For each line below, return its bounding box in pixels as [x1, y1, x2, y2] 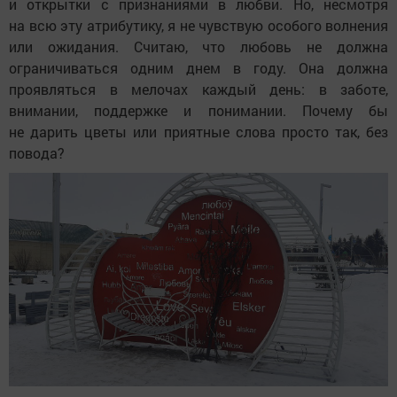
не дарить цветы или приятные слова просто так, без [9, 121, 388, 141]
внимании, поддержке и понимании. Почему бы [9, 100, 388, 120]
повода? [9, 143, 65, 162]
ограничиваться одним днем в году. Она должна [9, 58, 388, 77]
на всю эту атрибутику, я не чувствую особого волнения [9, 15, 388, 35]
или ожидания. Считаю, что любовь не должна [9, 36, 388, 56]
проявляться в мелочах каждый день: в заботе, [9, 79, 388, 98]
